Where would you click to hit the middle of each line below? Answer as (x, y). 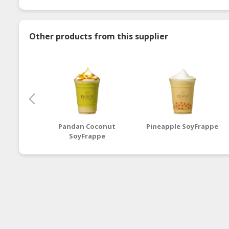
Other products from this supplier (99, 36)
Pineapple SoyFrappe (182, 126)
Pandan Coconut (87, 126)
